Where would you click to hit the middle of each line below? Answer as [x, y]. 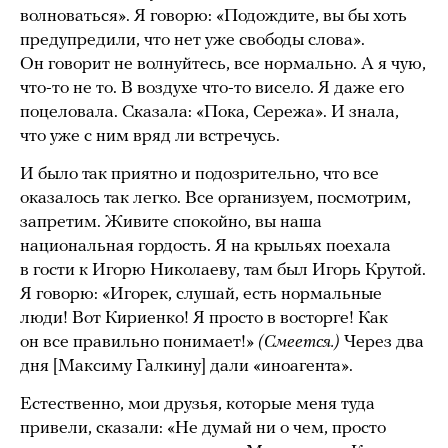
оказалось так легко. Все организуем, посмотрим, [215, 198]
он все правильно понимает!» [139, 342]
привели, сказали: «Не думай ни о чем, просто [203, 428]
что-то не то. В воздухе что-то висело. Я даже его [212, 88]
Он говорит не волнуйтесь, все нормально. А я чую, [223, 64]
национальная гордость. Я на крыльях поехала [205, 246]
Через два [384, 342]
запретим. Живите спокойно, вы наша [171, 222]
